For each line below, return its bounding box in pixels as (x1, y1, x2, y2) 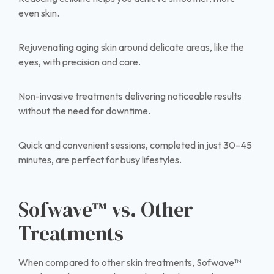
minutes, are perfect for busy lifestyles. (18, 154, 182, 166)
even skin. (18, 7, 59, 20)
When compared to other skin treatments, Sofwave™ (18, 256, 241, 269)
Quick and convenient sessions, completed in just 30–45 (18, 139, 252, 152)
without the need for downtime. (18, 105, 150, 117)
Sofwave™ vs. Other (18, 195, 193, 223)
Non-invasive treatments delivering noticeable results (18, 90, 242, 103)
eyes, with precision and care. (18, 56, 141, 68)
